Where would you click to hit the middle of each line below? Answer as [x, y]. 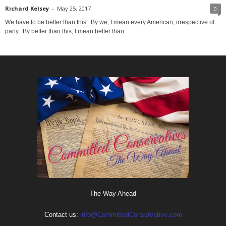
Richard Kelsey [27, 8]
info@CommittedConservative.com [131, 214]
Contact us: [62, 214]
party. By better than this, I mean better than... [67, 31]
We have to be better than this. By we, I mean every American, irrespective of [110, 22]
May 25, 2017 [74, 8]
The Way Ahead [113, 193]
